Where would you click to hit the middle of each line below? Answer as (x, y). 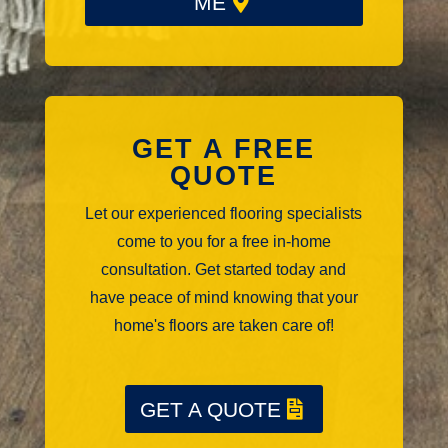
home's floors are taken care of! (223, 326)
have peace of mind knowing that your (223, 298)
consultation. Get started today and (224, 270)
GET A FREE (224, 149)
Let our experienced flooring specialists (224, 214)
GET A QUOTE (210, 409)
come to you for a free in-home (223, 242)
